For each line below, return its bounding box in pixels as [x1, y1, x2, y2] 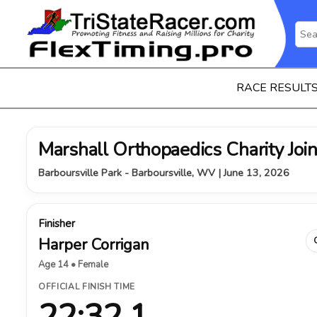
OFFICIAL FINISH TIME [38, 281, 135, 292]
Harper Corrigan [38, 234, 149, 255]
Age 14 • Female [38, 258, 108, 271]
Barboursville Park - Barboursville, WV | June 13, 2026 [38, 166, 289, 180]
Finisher [38, 217, 75, 231]
